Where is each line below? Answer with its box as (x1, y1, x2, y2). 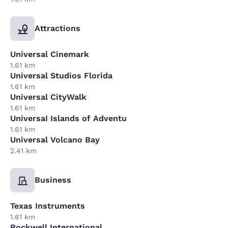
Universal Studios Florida (10, 70, 112, 80)
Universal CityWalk (10, 92, 87, 102)
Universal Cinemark (10, 49, 89, 59)
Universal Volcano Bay (10, 134, 100, 145)
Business (35, 175, 71, 185)
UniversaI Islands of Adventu (10, 113, 127, 123)
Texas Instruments (10, 201, 85, 211)
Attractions (35, 23, 80, 33)
